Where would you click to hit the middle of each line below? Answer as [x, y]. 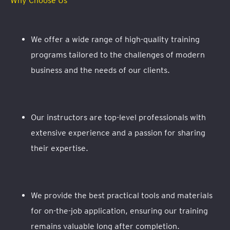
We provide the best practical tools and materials [122, 195]
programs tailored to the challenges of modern [118, 55]
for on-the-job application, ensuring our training [119, 211]
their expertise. [60, 148]
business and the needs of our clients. [100, 70]
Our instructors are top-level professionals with [118, 117]
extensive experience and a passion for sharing [118, 133]
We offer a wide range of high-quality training [115, 39]
